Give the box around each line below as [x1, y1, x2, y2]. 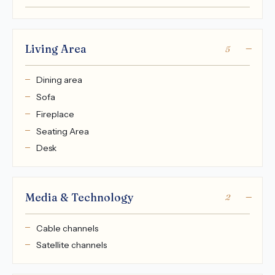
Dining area [36, 74, 82, 86]
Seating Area [36, 125, 89, 137]
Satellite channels [36, 239, 107, 251]
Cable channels [36, 222, 98, 234]
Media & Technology [25, 190, 134, 204]
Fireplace [36, 108, 74, 120]
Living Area [25, 42, 87, 56]
